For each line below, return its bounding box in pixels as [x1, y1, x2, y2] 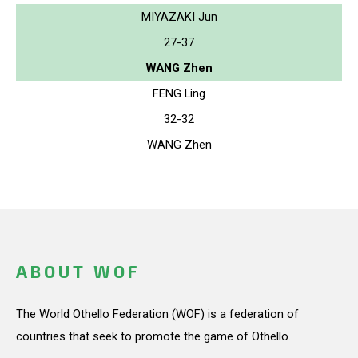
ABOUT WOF [16, 261, 140, 282]
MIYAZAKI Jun [141, 9, 217, 24]
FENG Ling [153, 86, 205, 101]
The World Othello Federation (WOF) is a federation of [16, 307, 299, 321]
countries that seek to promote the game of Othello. [16, 329, 291, 344]
